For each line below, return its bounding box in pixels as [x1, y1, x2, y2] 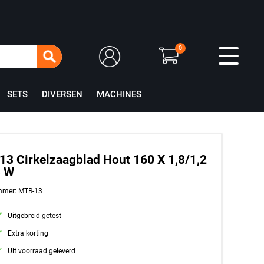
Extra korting [8, 229, 48, 238]
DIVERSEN [41, 89, 82, 100]
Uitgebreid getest [8, 212, 61, 220]
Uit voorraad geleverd [8, 247, 75, 256]
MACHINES [96, 89, 141, 100]
